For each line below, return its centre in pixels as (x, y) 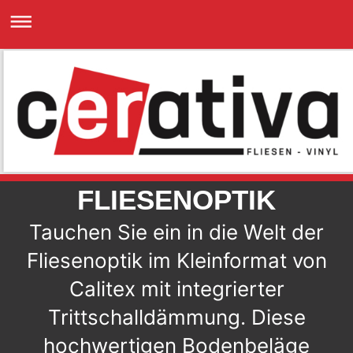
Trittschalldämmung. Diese (176, 318)
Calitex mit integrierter (176, 289)
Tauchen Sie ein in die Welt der (176, 232)
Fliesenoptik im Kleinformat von (176, 261)
